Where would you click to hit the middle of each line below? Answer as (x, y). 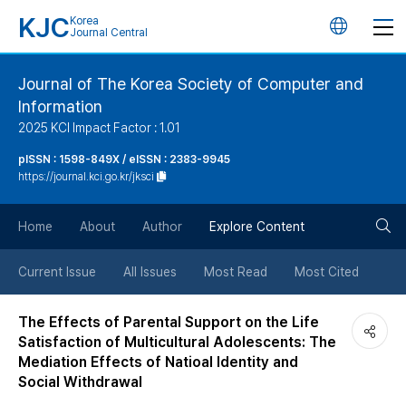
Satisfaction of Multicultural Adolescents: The (177, 342)
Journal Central (109, 33)
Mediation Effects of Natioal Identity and (158, 362)
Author (162, 227)
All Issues (150, 272)
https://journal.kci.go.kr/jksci (86, 177)
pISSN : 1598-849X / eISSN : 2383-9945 (124, 159)
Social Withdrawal (80, 382)
